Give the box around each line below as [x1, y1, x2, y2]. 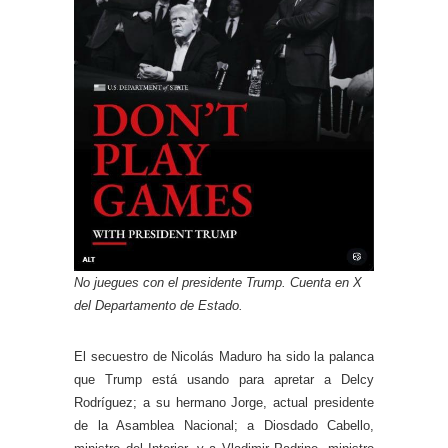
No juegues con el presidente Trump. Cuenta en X [74, 274, 362, 290]
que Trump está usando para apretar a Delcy [74, 371, 374, 387]
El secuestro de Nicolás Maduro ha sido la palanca [74, 348, 374, 364]
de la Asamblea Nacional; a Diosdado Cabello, [74, 417, 374, 433]
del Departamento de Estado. [74, 297, 243, 313]
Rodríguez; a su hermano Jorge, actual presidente [74, 394, 374, 410]
